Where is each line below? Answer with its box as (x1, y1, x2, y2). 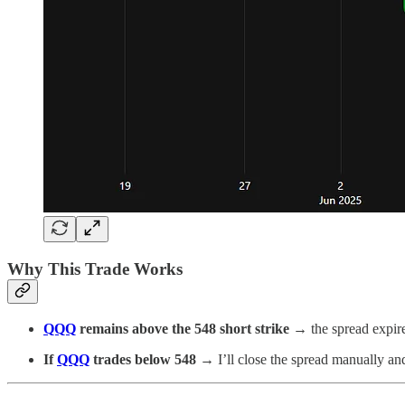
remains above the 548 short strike (76, 320, 289, 336)
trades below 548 (89, 351, 196, 367)
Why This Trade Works (7, 259, 183, 279)
